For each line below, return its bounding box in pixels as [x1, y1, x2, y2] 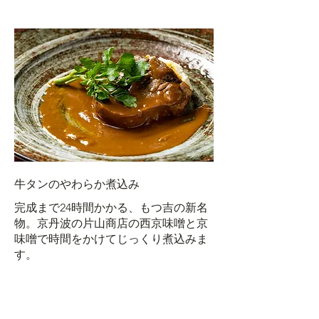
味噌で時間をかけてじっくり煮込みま [14, 232, 208, 246]
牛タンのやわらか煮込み [14, 176, 140, 191]
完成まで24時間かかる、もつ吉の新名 [14, 201, 208, 214]
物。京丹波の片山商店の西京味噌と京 [14, 216, 208, 230]
